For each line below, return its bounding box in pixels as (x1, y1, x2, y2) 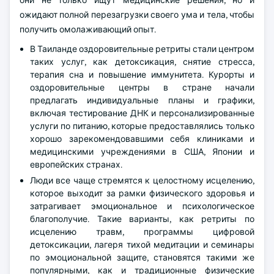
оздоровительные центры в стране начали (30, 82, 254, 93)
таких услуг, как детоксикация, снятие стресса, (30, 56, 254, 67)
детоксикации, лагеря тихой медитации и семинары (30, 239, 254, 250)
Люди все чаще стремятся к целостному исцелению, (30, 175, 254, 186)
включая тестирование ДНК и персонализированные (30, 108, 254, 119)
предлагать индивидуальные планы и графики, (30, 95, 254, 106)
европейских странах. (30, 159, 122, 170)
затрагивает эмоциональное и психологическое (30, 201, 254, 212)
